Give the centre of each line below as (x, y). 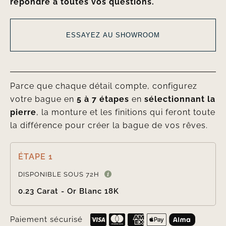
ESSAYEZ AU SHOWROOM (113, 35)
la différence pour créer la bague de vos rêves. (109, 125)
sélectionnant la (180, 99)
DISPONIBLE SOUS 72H (59, 174)
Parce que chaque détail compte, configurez (103, 86)
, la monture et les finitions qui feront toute (126, 112)
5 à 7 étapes (103, 99)
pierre (23, 112)
